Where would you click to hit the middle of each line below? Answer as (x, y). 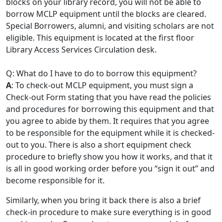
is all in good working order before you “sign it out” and (110, 168)
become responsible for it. (55, 180)
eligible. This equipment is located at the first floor (100, 38)
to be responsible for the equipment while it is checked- (110, 133)
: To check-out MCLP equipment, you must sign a (102, 85)
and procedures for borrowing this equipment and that (110, 109)
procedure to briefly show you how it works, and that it (109, 157)
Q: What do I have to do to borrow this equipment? (101, 73)
